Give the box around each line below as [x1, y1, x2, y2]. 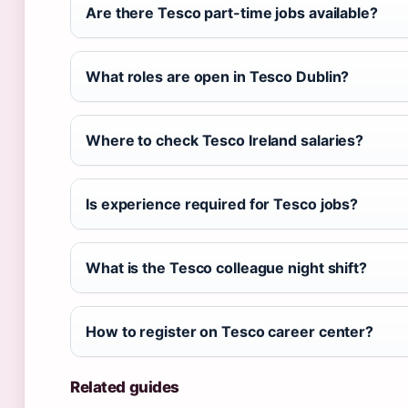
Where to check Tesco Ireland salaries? [86, 130, 364, 149]
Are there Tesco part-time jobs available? [86, 3, 378, 22]
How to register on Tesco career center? [86, 321, 374, 341]
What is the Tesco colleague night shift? [86, 258, 367, 277]
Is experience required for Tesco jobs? [86, 194, 359, 213]
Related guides [70, 377, 180, 396]
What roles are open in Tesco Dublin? [86, 66, 350, 86]
